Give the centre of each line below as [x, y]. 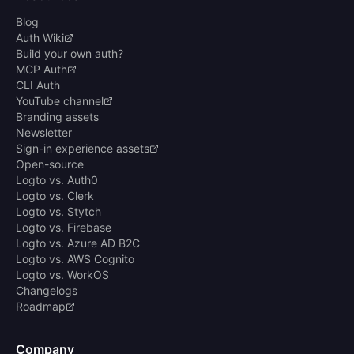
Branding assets [57, 116]
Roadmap [41, 306]
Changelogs [47, 290]
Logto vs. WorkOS [62, 274]
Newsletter [44, 132]
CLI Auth [38, 85]
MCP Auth [41, 69]
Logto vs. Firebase [64, 227]
